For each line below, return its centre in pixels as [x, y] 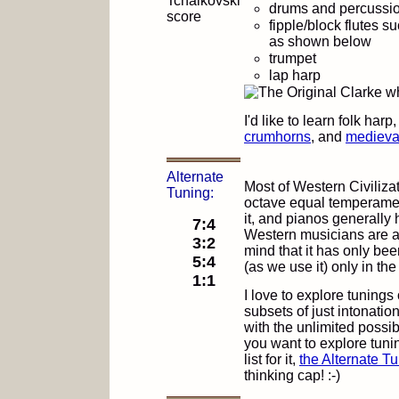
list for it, [272, 359]
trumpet [293, 58]
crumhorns [277, 137]
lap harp [295, 75]
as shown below [320, 41]
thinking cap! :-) [292, 375]
